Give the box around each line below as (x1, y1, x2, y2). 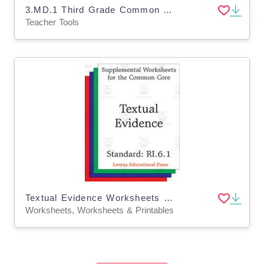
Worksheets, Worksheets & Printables (25, 204, 174, 215)
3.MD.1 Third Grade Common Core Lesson (163, 4, 173, 15)
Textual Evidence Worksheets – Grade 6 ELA (163, 192, 173, 203)
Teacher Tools (25, 16, 79, 27)
